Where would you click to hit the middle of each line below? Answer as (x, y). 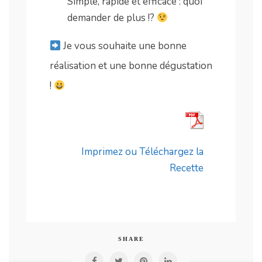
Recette (187, 168)
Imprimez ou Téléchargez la (142, 152)
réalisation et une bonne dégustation (131, 66)
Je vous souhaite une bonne (124, 46)
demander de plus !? (112, 18)
